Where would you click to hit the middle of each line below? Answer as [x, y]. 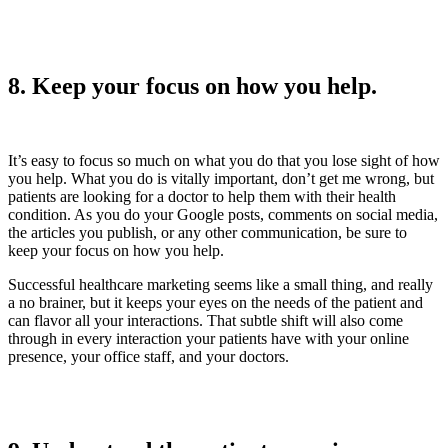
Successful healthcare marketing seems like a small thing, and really [220, 284]
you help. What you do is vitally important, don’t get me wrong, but [221, 178]
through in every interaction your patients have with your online [208, 338]
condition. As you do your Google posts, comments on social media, [223, 214]
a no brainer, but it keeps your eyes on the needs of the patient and [215, 302]
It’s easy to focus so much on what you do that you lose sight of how [224, 160]
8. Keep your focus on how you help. [192, 85]
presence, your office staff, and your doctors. [150, 356]
